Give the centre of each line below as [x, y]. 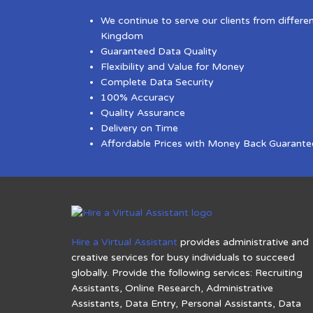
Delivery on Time [139, 129]
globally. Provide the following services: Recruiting [187, 272]
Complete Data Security [157, 82]
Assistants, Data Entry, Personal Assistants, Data [186, 303]
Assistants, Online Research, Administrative [172, 288]
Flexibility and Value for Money [173, 67]
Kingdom [123, 36]
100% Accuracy [138, 98]
